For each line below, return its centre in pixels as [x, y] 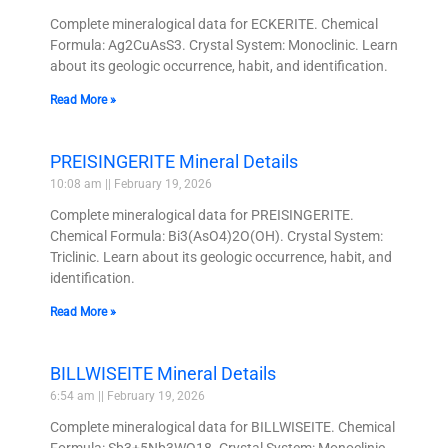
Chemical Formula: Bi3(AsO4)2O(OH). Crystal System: [216, 235]
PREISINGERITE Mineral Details [174, 161]
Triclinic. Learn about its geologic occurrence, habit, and [221, 256]
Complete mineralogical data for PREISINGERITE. [202, 214]
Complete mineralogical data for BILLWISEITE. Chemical [222, 426]
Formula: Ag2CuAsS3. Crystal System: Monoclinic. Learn [224, 44]
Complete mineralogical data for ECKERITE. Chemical [214, 23]
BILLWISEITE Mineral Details [163, 373]
